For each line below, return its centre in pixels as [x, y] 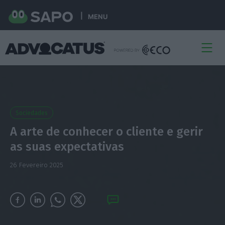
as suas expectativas [67, 147]
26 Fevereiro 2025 [36, 165]
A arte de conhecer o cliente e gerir [106, 132]
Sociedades [31, 113]
